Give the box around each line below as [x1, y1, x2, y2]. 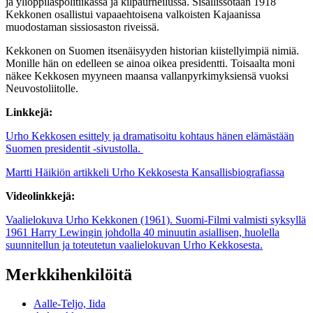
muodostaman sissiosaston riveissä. [6, 20, 159, 33]
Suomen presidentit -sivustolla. [6, 142, 143, 154]
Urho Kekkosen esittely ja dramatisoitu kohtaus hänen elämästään [6, 129, 294, 142]
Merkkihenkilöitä [6, 265, 132, 284]
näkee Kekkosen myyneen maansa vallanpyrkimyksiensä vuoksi [6, 69, 289, 82]
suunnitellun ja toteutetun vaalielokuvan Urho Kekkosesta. [6, 238, 263, 251]
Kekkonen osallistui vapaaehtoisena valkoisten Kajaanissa [6, 8, 261, 20]
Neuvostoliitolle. [6, 82, 78, 94]
